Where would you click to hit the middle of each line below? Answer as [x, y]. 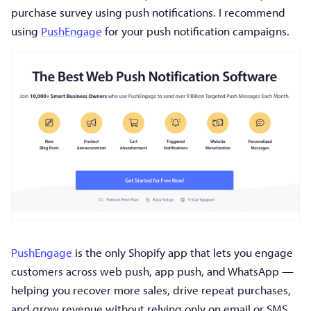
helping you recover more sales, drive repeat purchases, [151, 289]
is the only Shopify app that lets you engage [183, 252]
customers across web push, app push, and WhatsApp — [152, 271]
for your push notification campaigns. [196, 31]
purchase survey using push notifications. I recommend [148, 12]
